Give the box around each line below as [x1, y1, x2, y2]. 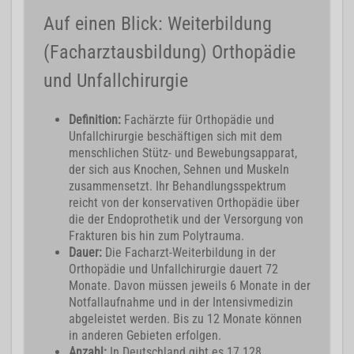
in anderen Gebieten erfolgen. [69, 328, 221, 344]
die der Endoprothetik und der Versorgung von [69, 212, 303, 228]
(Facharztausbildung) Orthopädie [43, 41, 296, 64]
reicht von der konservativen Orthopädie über [69, 195, 299, 211]
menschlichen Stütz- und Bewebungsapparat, [69, 145, 297, 161]
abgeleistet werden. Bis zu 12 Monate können [69, 311, 302, 327]
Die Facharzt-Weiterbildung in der [105, 245, 276, 261]
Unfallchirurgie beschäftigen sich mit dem [69, 129, 282, 145]
